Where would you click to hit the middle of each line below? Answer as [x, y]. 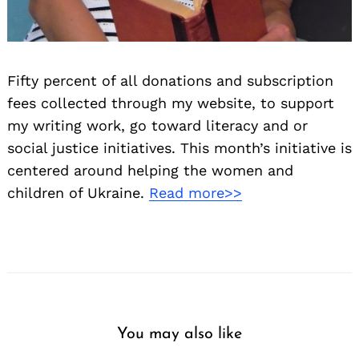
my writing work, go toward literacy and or [157, 126]
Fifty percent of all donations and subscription [170, 81]
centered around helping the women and [150, 171]
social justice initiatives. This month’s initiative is [179, 148]
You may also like [179, 335]
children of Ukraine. [78, 193]
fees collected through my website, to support [171, 103]
